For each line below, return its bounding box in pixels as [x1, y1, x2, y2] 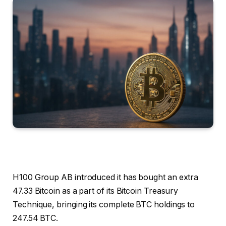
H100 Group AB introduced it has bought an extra [13, 172, 199, 182]
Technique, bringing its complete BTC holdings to [13, 199, 195, 209]
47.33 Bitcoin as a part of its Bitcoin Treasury [13, 186, 179, 196]
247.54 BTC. [13, 213, 59, 223]
